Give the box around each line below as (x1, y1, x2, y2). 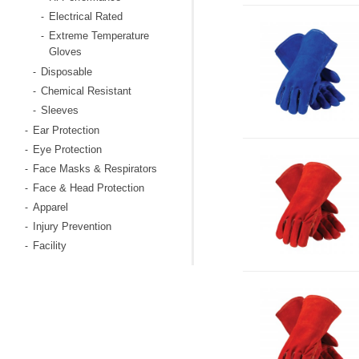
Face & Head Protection (32, 182, 144, 194)
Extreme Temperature (48, 30, 149, 42)
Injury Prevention (32, 220, 111, 232)
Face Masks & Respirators (32, 163, 157, 175)
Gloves (48, 46, 82, 58)
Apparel (32, 201, 68, 213)
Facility (32, 240, 67, 252)
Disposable (40, 66, 92, 78)
